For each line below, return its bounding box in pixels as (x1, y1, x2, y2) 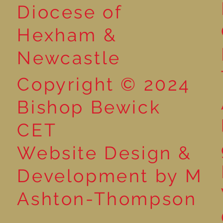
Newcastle (17, 47, 121, 68)
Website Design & (17, 142, 193, 164)
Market (3, 5, 33, 16)
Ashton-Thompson (17, 188, 197, 210)
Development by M (17, 165, 204, 187)
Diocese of (17, 1, 122, 22)
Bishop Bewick (17, 97, 161, 118)
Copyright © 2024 (17, 74, 191, 95)
